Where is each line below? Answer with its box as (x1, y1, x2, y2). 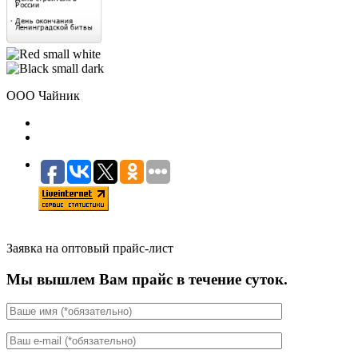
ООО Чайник (6, 88, 80, 102)
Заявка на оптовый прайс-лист (6, 241, 173, 255)
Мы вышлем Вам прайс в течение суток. (6, 270, 288, 288)
